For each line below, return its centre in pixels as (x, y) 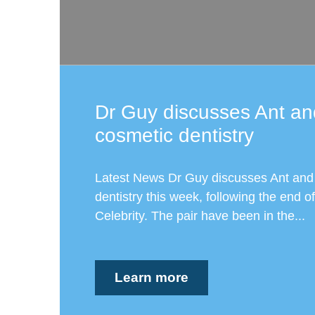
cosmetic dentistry (174, 136)
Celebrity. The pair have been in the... (200, 216)
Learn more (151, 278)
